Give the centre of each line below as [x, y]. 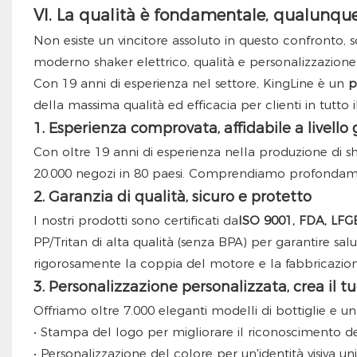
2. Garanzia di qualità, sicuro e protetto [172, 197]
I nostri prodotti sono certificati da [135, 221]
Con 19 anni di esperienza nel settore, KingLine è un [190, 84]
